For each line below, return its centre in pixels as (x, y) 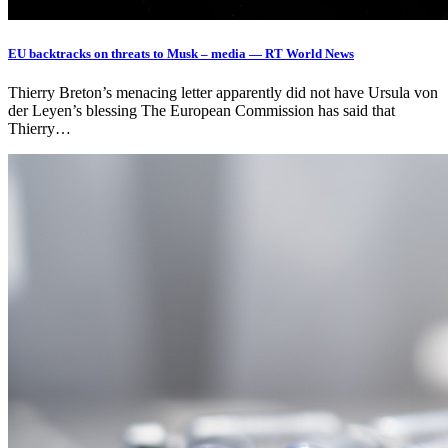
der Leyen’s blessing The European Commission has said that (201, 111)
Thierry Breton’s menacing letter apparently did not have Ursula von (223, 93)
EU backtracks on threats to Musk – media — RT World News (181, 53)
